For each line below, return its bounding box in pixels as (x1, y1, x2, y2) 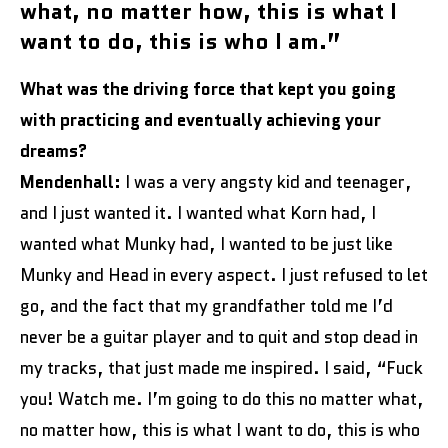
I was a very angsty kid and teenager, (125, 169, 412, 194)
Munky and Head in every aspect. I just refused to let (20, 262, 428, 287)
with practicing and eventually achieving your (20, 107, 381, 132)
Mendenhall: (20, 169, 125, 194)
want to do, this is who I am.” (20, 25, 341, 57)
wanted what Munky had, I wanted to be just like (20, 231, 393, 256)
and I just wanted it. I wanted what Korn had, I (20, 200, 376, 225)
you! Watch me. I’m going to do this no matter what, (20, 386, 424, 411)
